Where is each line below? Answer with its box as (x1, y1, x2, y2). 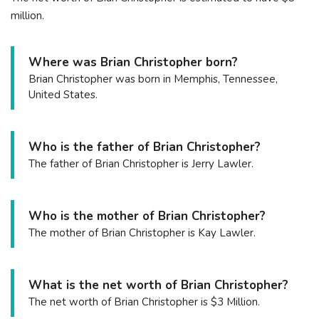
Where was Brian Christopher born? (28, 53, 238, 70)
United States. (28, 87, 98, 102)
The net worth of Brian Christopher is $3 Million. (28, 294, 260, 309)
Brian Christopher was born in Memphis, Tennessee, (28, 71, 278, 86)
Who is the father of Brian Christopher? (28, 138, 261, 155)
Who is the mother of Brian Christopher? (28, 207, 266, 224)
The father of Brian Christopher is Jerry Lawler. (28, 156, 253, 171)
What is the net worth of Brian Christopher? (28, 276, 288, 293)
